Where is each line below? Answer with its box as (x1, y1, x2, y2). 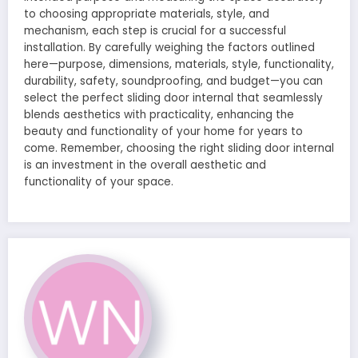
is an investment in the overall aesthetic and (24, 157, 266, 173)
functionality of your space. (24, 173, 173, 189)
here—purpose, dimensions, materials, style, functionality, (24, 56, 334, 72)
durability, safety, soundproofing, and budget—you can (24, 73, 323, 89)
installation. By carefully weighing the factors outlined (24, 39, 315, 55)
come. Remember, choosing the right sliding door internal (24, 140, 334, 156)
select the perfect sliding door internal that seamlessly (24, 89, 323, 105)
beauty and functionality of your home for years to (24, 123, 303, 139)
